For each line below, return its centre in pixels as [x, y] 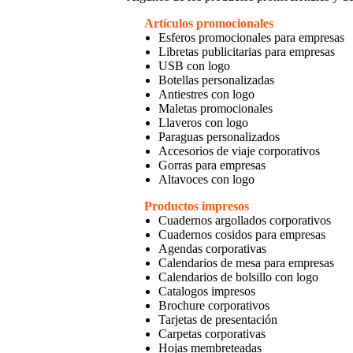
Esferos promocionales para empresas [251, 38]
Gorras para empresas [212, 165]
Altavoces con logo [206, 180]
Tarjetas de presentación [217, 320]
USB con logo [194, 66]
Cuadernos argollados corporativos [244, 221]
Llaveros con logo [203, 123]
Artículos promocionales [208, 24]
